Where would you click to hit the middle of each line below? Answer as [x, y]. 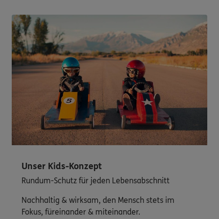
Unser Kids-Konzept [62, 166]
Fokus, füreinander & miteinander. [81, 212]
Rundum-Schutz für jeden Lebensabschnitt [96, 180]
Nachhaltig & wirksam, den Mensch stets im [98, 200]
